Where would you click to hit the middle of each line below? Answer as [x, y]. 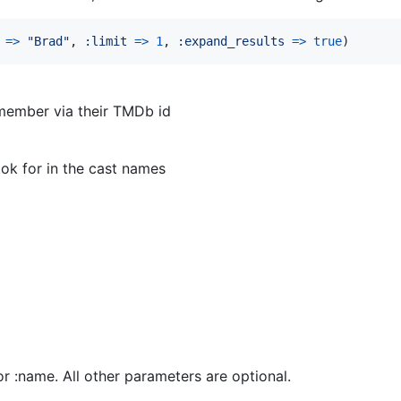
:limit [106, 42]
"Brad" [48, 42]
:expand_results [231, 42]
